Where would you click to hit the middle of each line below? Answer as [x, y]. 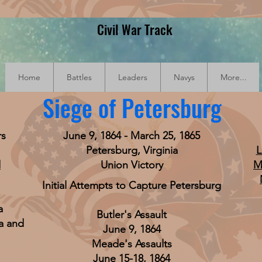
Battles [79, 77]
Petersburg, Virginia [132, 150]
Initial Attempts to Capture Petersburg [132, 185]
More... [233, 77]
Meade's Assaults [132, 244]
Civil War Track [135, 29]
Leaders [133, 77]
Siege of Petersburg [132, 108]
